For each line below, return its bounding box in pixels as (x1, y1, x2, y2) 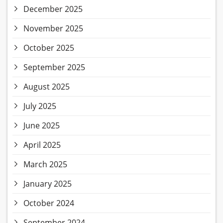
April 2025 (23, 139, 61, 151)
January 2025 (23, 178, 72, 190)
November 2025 (23, 23, 83, 34)
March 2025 (23, 159, 67, 170)
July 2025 (23, 101, 56, 112)
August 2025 (23, 81, 70, 93)
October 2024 (23, 198, 74, 209)
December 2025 (23, 3, 83, 15)
